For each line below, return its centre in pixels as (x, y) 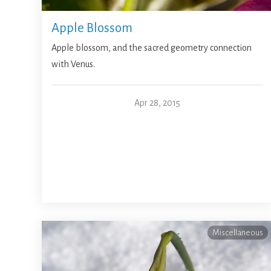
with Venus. (73, 64)
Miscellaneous (237, 233)
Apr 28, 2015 (157, 103)
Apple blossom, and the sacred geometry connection (152, 48)
